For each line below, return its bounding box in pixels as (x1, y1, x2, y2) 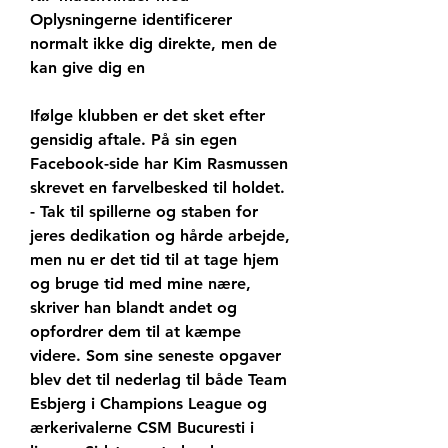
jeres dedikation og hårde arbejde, (30, 226, 290, 246)
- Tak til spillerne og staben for (30, 202, 258, 222)
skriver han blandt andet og (30, 298, 237, 318)
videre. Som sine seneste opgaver (30, 346, 281, 366)
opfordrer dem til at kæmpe (30, 322, 241, 342)
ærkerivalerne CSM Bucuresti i (30, 418, 254, 438)
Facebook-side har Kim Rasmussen (30, 154, 288, 174)
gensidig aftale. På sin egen (30, 130, 237, 150)
